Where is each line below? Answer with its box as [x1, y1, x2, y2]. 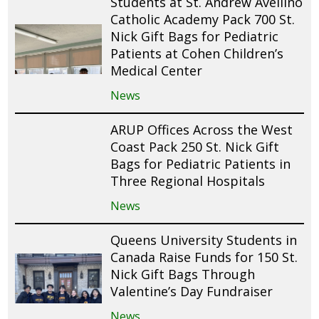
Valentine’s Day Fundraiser [110, 282, 273, 300]
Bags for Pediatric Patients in [110, 155, 291, 172]
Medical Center [110, 61, 203, 79]
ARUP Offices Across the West [110, 120, 293, 138]
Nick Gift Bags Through [110, 265, 256, 283]
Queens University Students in [110, 231, 298, 249]
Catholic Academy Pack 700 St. [110, 10, 296, 28]
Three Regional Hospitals [110, 172, 266, 189]
